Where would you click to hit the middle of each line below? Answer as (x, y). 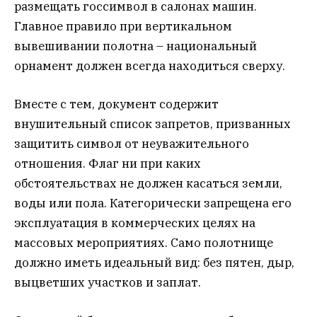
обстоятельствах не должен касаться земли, (148, 184)
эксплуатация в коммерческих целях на (135, 223)
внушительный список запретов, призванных (152, 124)
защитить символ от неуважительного (132, 144)
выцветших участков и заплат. (108, 283)
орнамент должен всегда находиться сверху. (150, 66)
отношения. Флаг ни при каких (108, 164)
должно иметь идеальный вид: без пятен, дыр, (154, 263)
